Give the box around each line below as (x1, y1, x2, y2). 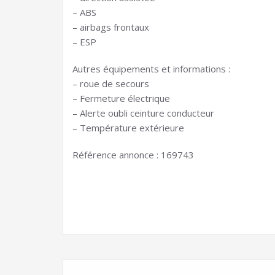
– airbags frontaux (72, 21, 149, 33)
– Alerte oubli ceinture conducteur (72, 107, 214, 119)
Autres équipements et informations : (72, 63, 230, 75)
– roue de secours (72, 77, 149, 90)
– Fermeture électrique (72, 92, 170, 104)
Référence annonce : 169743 (72, 149, 194, 161)
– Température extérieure (72, 122, 184, 134)
